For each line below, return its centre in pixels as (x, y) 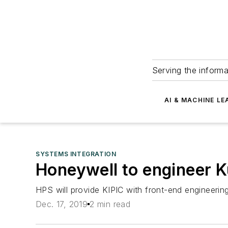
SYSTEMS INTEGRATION (76, 154)
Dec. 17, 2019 (62, 204)
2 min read (110, 204)
